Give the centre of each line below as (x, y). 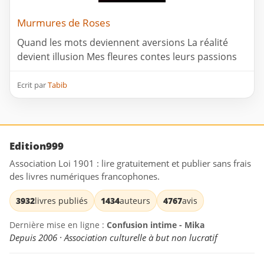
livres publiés (61, 201)
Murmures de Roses (64, 23)
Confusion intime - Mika (156, 225)
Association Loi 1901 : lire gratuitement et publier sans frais (130, 164)
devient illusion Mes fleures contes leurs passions (127, 57)
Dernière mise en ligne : (58, 225)
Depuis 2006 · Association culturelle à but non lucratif (113, 238)
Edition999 (37, 146)
